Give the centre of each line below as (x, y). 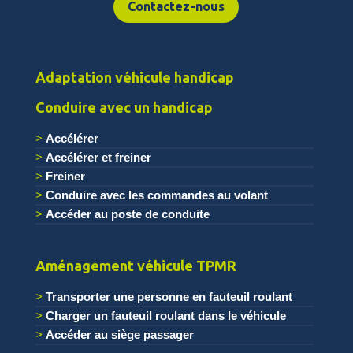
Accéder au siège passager (119, 335)
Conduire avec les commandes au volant (156, 195)
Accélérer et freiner (98, 158)
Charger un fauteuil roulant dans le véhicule (165, 316)
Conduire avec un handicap (124, 108)
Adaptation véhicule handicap (134, 78)
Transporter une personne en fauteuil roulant (169, 297)
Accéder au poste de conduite (127, 214)
